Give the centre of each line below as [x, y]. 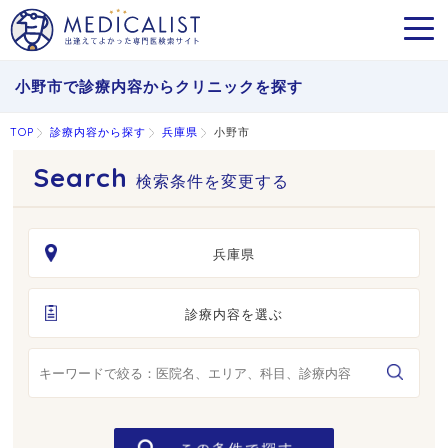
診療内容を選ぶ [233, 314]
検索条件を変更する [213, 181]
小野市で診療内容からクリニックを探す [159, 86]
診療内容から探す [98, 132]
